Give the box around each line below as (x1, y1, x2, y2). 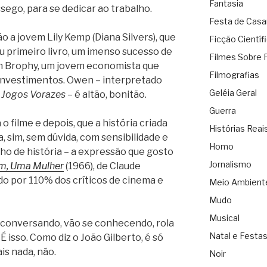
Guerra (209, 105, 236, 116)
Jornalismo (209, 159, 252, 170)
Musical (209, 213, 240, 223)
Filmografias (209, 70, 259, 80)
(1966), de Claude (64, 160, 141, 172)
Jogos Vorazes (1, 88, 66, 100)
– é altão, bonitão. (66, 88, 147, 100)
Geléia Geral (209, 88, 257, 98)
